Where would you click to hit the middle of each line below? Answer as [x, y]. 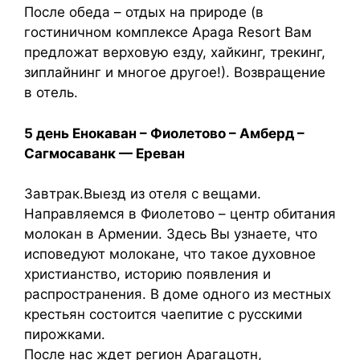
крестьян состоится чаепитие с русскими [163, 314]
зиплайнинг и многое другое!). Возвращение [175, 72]
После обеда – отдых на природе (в [144, 12]
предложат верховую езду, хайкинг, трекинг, [175, 52]
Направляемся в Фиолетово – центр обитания [180, 214]
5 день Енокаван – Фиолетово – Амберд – [164, 133]
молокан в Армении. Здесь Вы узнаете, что [171, 234]
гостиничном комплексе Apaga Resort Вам [168, 32]
